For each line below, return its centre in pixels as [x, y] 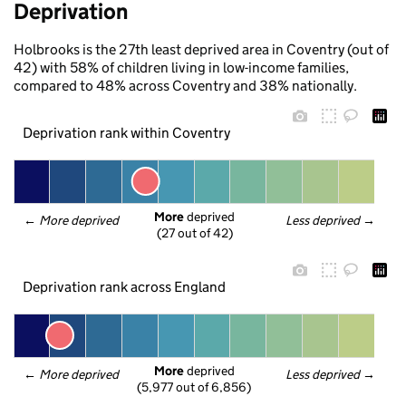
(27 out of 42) [194, 233]
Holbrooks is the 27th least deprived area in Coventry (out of [201, 49]
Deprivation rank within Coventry [126, 132]
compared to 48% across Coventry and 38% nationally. [185, 86]
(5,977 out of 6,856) [194, 387]
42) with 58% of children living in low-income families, [181, 68]
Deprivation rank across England [124, 286]
